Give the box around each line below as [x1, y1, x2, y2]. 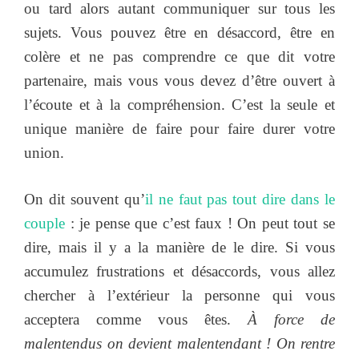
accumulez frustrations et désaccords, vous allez [24, 263, 335, 280]
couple [24, 215, 65, 232]
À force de [248, 311, 335, 329]
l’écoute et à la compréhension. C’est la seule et [24, 95, 335, 113]
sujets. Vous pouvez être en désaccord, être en [24, 23, 335, 41]
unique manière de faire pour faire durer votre [24, 119, 335, 137]
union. [24, 143, 64, 161]
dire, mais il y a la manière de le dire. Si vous [24, 239, 335, 256]
